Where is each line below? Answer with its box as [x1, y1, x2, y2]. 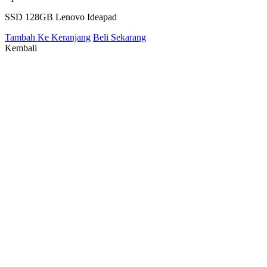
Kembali [5, 43, 37, 54]
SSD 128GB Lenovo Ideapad [5, 12, 117, 23]
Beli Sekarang [93, 32, 146, 43]
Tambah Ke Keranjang [5, 32, 91, 43]
